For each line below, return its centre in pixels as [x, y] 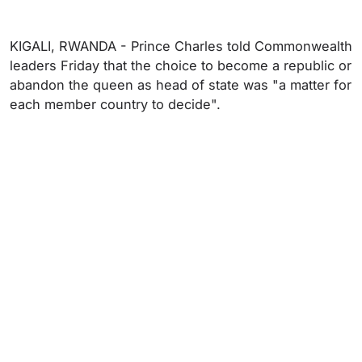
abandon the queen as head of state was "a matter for [181, 85]
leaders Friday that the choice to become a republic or [181, 65]
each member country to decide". [115, 104]
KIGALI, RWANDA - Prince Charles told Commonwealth [181, 46]
